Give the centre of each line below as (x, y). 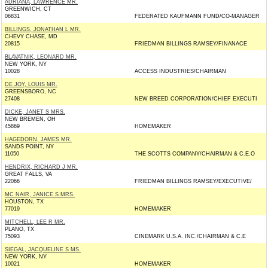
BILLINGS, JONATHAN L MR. (43, 29)
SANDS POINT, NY (29, 147)
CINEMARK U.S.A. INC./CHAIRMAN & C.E (190, 236)
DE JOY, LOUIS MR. (31, 84)
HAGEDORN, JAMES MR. (38, 139)
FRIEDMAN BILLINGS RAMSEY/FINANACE (191, 44)
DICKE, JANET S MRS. (35, 112)
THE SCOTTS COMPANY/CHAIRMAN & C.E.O (195, 154)
